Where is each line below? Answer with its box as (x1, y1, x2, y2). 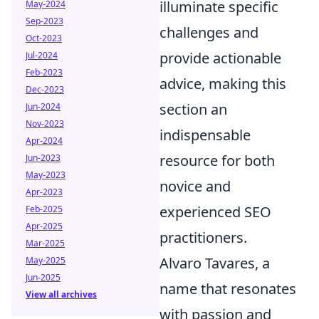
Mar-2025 (26, 237, 65, 249)
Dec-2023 (26, 83, 64, 95)
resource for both (159, 151, 275, 170)
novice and (159, 177, 231, 196)
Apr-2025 (26, 220, 63, 232)
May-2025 (26, 254, 66, 266)
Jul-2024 (26, 49, 58, 61)
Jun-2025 (26, 271, 61, 283)
